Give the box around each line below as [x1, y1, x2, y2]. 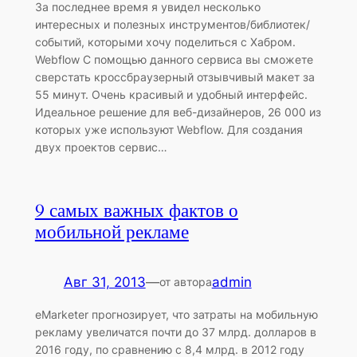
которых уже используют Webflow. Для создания [34, 123, 303, 137]
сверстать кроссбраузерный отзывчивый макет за [34, 70, 315, 84]
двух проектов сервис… [34, 140, 167, 155]
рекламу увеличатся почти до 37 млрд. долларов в [34, 325, 316, 339]
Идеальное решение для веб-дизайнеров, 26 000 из [34, 105, 321, 120]
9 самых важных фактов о [34, 198, 238, 224]
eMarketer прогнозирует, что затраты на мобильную [34, 308, 318, 322]
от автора [159, 275, 212, 289]
